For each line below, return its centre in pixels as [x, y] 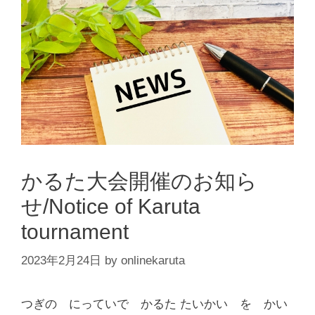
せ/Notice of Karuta [111, 206]
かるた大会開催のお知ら [139, 181]
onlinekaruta [153, 261]
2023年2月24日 [61, 261]
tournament [75, 231]
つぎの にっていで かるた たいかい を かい [154, 304]
